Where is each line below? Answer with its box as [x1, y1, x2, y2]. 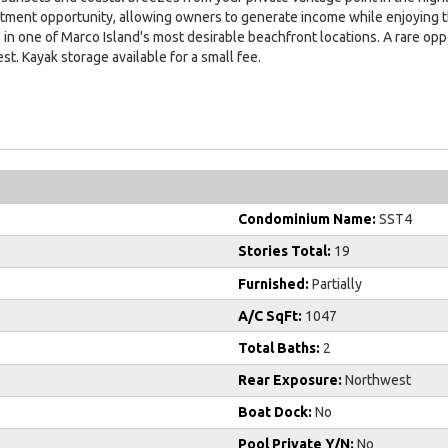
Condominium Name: [238, 211, 376, 228]
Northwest [342, 372, 411, 389]
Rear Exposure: [238, 372, 342, 389]
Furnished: [238, 275, 309, 292]
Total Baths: [238, 339, 320, 356]
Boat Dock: [238, 404, 312, 421]
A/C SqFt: [238, 307, 302, 324]
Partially [309, 275, 362, 292]
